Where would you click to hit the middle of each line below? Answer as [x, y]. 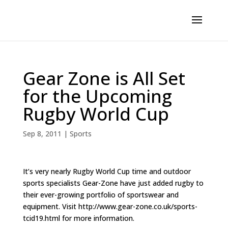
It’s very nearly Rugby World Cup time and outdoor [107, 171]
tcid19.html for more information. [78, 218]
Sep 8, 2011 [42, 134]
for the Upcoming [97, 96]
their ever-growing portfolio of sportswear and [101, 195]
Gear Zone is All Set [104, 78]
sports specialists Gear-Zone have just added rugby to [113, 183]
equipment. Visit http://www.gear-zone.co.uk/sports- [110, 206]
